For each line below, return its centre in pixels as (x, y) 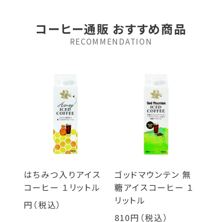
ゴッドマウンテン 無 (153, 174)
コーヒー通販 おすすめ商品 (111, 28)
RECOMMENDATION (111, 41)
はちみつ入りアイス (62, 174)
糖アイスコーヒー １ (154, 187)
